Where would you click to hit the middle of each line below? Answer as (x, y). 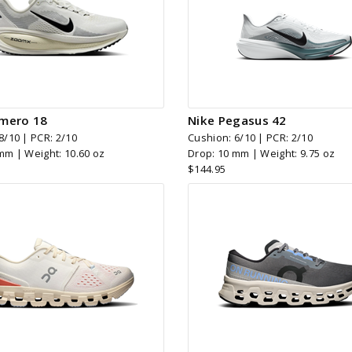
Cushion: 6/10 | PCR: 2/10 (250, 137)
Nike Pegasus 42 (237, 120)
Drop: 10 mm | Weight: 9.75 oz (262, 153)
